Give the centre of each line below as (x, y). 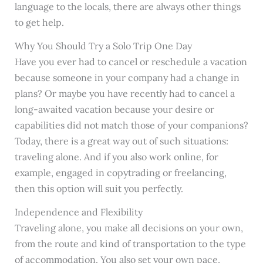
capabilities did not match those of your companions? (131, 125)
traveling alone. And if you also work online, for (116, 157)
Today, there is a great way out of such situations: (121, 141)
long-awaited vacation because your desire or (114, 109)
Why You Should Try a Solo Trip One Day (103, 46)
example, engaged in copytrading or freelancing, (120, 173)
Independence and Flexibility (78, 212)
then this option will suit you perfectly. (99, 189)
